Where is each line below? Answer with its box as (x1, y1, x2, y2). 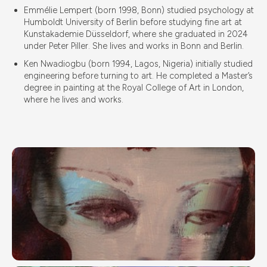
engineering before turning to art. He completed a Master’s (24, 70, 253, 81)
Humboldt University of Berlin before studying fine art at (24, 17, 242, 27)
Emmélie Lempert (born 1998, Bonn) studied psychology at (24, 5, 254, 15)
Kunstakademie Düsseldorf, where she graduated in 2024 (24, 29, 248, 39)
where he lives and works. (24, 94, 123, 105)
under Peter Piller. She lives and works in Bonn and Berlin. (24, 41, 244, 51)
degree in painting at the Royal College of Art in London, (24, 82, 244, 93)
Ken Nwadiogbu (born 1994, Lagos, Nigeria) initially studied (24, 58, 253, 69)
